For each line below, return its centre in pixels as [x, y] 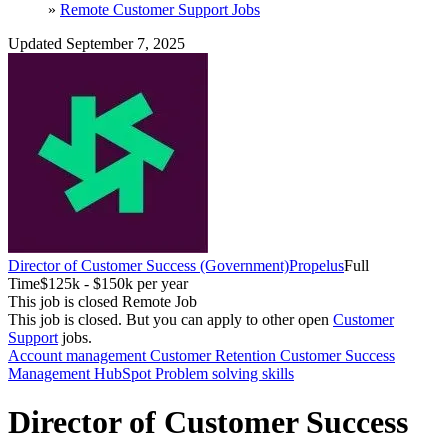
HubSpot [124, 373]
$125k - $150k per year [114, 283]
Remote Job [159, 301]
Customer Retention [215, 355]
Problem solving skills [224, 373]
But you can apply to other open [229, 319]
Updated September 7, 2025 [96, 43]
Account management [79, 355]
